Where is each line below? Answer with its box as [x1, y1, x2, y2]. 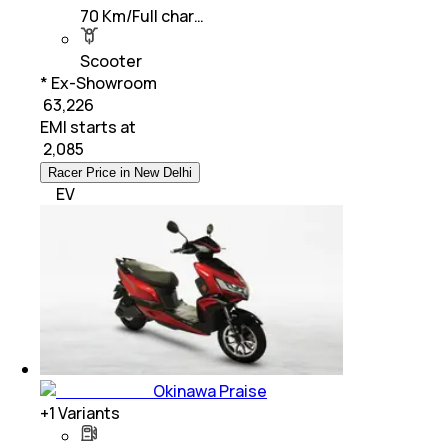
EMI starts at [40, 116, 136, 139]
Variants [55, 402, 120, 425]
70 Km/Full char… [80, 5, 204, 28]
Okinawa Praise [153, 380, 267, 403]
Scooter [80, 50, 142, 73]
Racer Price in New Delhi [48, 165, 192, 181]
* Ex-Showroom [40, 72, 157, 95]
